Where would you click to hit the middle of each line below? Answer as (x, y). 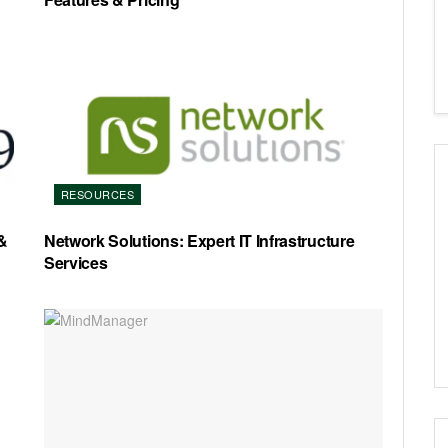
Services (76, 263)
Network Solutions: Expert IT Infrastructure (199, 241)
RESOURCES (97, 194)
